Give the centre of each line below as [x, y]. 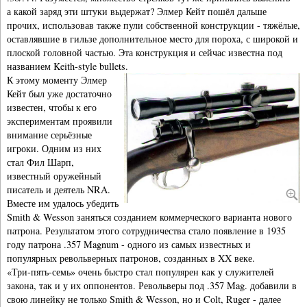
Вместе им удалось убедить [63, 204]
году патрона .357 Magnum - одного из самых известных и [129, 245]
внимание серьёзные [49, 135]
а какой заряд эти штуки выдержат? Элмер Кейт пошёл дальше [137, 12]
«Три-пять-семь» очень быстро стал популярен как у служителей [140, 272]
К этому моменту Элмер [57, 80]
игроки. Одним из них [54, 149]
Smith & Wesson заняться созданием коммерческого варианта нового [149, 217]
